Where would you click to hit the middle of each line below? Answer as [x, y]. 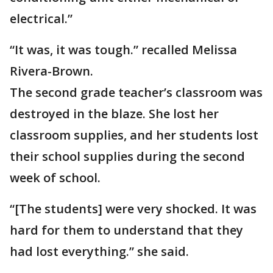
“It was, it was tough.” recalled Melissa [123, 50]
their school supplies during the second [127, 156]
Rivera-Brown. [53, 71]
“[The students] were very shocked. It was [133, 209]
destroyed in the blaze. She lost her [114, 114]
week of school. [58, 178]
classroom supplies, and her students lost [134, 135]
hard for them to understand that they [126, 230]
